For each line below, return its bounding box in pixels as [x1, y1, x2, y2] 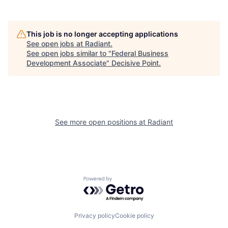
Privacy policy [74, 211, 115, 219]
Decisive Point [111, 59, 159, 68]
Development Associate [26, 59, 106, 68]
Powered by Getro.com [83, 176, 173, 187]
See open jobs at [26, 39, 85, 48]
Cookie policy [115, 211, 154, 219]
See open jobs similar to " [26, 49, 111, 58]
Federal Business [111, 49, 168, 58]
